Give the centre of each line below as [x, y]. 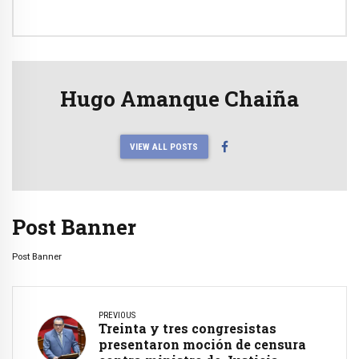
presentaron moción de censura [202, 344]
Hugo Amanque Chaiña [179, 98]
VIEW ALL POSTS [164, 146]
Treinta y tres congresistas [188, 328]
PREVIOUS [117, 315]
